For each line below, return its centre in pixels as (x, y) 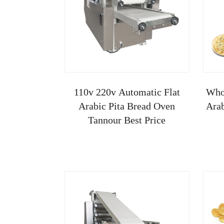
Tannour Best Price (127, 120)
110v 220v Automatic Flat (127, 92)
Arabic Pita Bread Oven (127, 106)
